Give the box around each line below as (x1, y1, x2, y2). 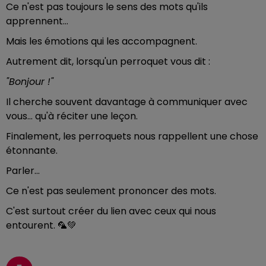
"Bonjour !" (6, 75, 53, 88)
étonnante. (6, 144, 58, 157)
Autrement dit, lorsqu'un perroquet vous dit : (6, 55, 210, 68)
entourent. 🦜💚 (6, 218, 77, 232)
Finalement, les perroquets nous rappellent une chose (6, 129, 258, 143)
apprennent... (6, 14, 68, 28)
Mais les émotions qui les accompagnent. (6, 34, 197, 48)
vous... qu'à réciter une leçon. (6, 109, 138, 123)
